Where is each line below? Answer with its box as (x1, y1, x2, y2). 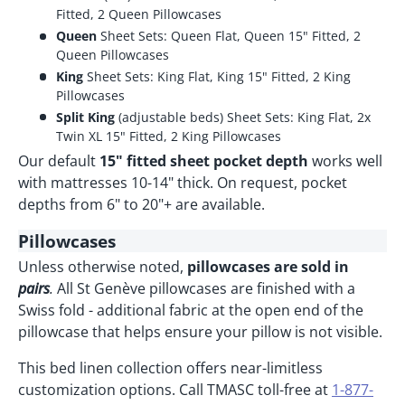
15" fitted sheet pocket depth (99, 151, 308, 172)
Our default (18, 151, 99, 172)
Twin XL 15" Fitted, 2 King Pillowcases (55, 127, 281, 145)
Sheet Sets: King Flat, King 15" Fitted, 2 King (82, 67, 351, 85)
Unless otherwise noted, (18, 257, 187, 278)
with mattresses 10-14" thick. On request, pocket (18, 173, 347, 193)
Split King (55, 108, 115, 126)
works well (308, 151, 382, 172)
